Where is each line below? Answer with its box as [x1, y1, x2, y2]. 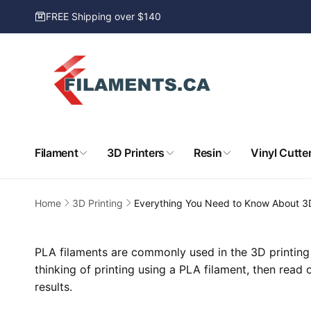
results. [35, 279, 72, 294]
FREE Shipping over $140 [46, 10, 161, 22]
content [2, 14, 44, 28]
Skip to [2, 3, 37, 17]
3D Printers [107, 145, 165, 160]
